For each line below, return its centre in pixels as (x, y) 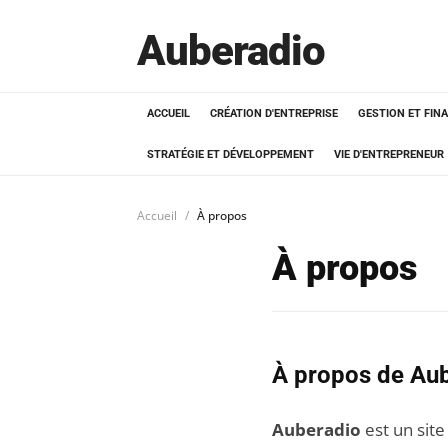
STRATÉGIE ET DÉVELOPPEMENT (230, 154)
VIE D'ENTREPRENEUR (389, 154)
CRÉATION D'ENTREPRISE (274, 113)
